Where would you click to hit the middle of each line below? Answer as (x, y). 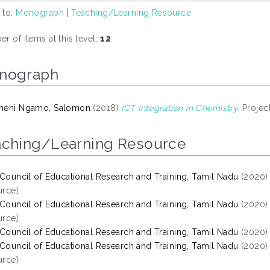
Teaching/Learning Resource (131, 13)
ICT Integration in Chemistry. (181, 108)
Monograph (40, 13)
